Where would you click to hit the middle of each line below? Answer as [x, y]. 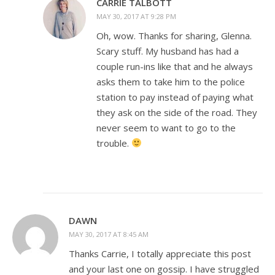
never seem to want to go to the [166, 127]
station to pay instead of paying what [175, 97]
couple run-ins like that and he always [175, 66]
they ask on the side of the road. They [177, 112]
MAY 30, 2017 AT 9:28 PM [136, 16]
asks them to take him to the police [171, 81]
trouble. [114, 143]
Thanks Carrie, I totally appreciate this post [160, 253]
